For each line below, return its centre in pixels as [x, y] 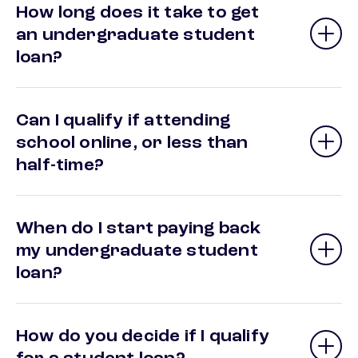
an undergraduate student [135, 36]
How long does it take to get [138, 13]
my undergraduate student [137, 251]
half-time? [60, 165]
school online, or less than [132, 143]
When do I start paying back [139, 228]
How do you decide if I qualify [143, 336]
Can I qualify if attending [123, 121]
